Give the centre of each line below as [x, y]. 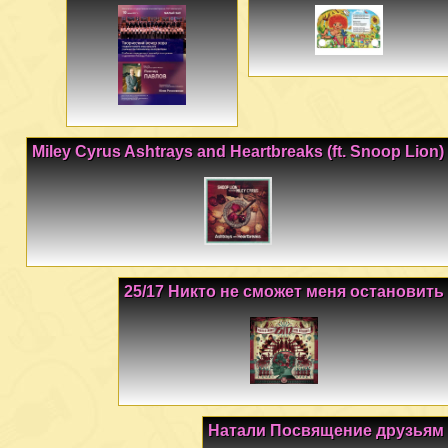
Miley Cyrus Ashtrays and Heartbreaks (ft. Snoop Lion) [238, 152]
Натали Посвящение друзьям [326, 430]
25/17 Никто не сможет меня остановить [284, 291]
